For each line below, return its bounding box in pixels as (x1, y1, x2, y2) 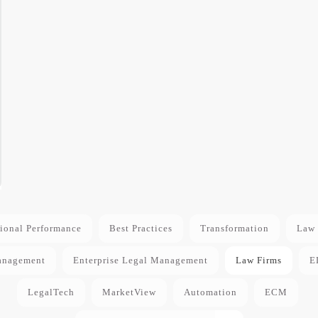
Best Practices (109, 222, 172, 234)
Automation (183, 286, 237, 297)
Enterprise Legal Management (72, 254, 208, 265)
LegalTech (27, 286, 75, 297)
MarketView (102, 286, 156, 297)
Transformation (199, 222, 269, 234)
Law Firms (235, 254, 282, 265)
